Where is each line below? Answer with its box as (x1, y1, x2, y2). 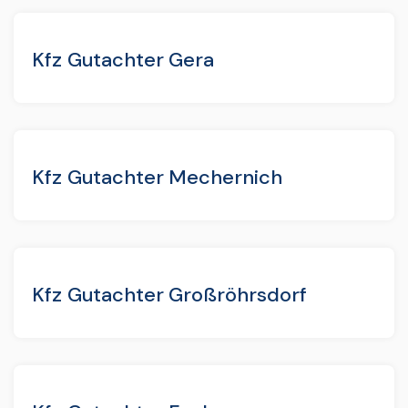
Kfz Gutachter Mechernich (32, 163, 283, 190)
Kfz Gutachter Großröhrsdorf (32, 280, 307, 308)
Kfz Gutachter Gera (32, 46, 215, 73)
